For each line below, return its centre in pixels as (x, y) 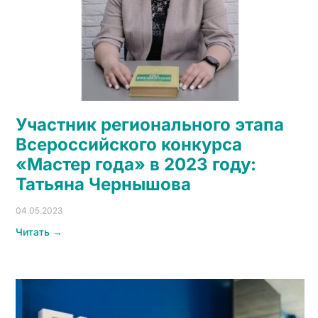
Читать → (39, 232)
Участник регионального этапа (150, 125)
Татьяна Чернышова (103, 185)
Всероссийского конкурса (129, 145)
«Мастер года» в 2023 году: (136, 165)
